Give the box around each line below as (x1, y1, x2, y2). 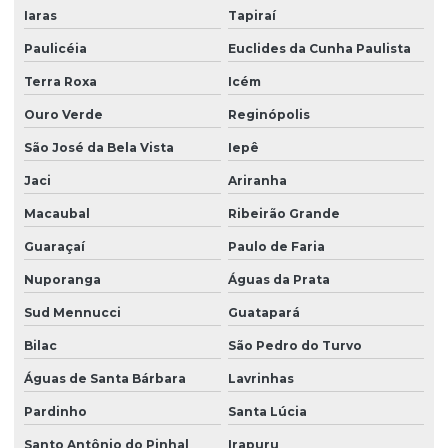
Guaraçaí (24, 238, 85, 254)
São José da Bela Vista (24, 139, 174, 155)
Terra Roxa (24, 73, 97, 89)
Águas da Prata (227, 271, 330, 287)
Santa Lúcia (227, 403, 307, 419)
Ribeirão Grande (227, 205, 340, 221)
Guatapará (227, 304, 300, 320)
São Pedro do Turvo (227, 337, 362, 353)
